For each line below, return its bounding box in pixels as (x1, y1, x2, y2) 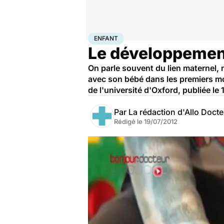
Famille (109, 32, 129, 40)
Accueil (88, 32, 109, 40)
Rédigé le (114, 117, 144, 125)
